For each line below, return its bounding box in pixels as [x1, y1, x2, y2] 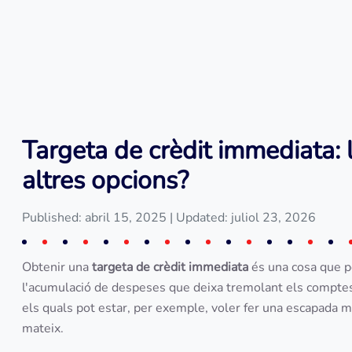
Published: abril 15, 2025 [22, 209, 170, 226]
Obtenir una [22, 258, 92, 276]
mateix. [22, 320, 70, 337]
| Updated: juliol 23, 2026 [170, 209, 316, 226]
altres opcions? [22, 163, 189, 197]
